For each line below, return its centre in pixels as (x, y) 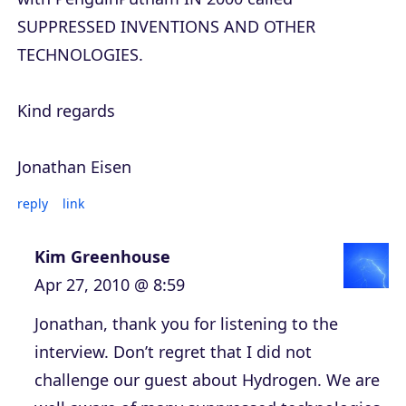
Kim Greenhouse (102, 257)
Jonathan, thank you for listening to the (186, 324)
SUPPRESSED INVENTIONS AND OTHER (166, 27)
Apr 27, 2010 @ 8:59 (110, 285)
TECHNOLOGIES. (80, 55)
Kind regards (66, 111)
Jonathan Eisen (74, 167)
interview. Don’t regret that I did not (173, 352)
